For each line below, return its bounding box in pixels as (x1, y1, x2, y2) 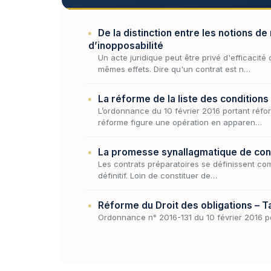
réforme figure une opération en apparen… (98, 117, 262, 127)
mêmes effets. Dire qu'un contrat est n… (98, 64, 250, 74)
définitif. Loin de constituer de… (98, 170, 217, 180)
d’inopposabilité (88, 39, 163, 51)
